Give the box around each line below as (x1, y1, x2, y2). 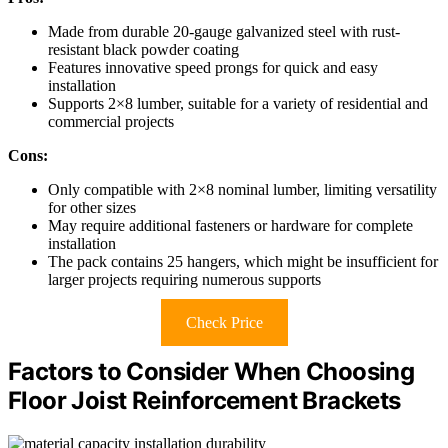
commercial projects (48, 113, 174, 131)
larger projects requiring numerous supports (48, 271, 321, 289)
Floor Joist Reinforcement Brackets (8, 386, 401, 416)
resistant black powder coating (48, 41, 239, 59)
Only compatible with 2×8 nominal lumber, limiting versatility (48, 181, 437, 199)
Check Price (185, 314, 263, 332)
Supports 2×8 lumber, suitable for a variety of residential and (48, 95, 428, 113)
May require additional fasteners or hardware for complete (48, 217, 413, 235)
